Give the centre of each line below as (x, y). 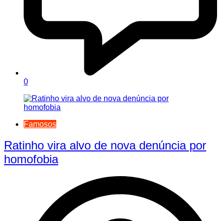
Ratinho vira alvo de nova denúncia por (105, 146)
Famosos (40, 124)
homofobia (31, 159)
